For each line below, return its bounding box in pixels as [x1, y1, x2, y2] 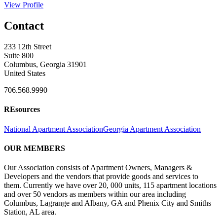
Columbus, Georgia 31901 [4, 60, 87, 69]
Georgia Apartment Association [103, 124, 201, 133]
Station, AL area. [4, 208, 56, 217]
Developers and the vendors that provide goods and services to [4, 172, 198, 181]
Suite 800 [4, 51, 34, 60]
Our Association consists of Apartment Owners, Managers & [4, 163, 192, 172]
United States [4, 69, 45, 78]
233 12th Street [4, 42, 51, 51]
